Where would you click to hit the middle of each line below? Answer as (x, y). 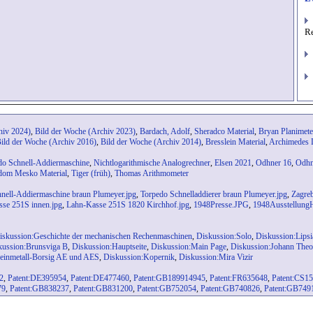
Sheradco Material (224, 132)
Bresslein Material (235, 142)
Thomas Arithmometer (152, 174)
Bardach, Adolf (165, 132)
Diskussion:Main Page (189, 247)
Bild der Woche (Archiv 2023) (85, 132)
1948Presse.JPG (221, 205)
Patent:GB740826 (230, 289)
